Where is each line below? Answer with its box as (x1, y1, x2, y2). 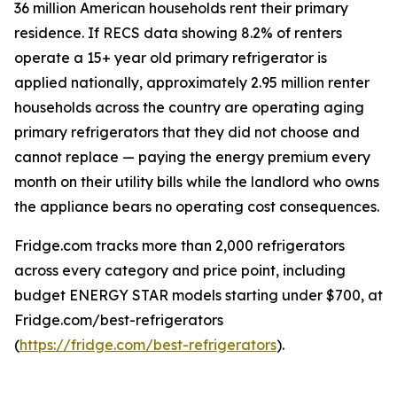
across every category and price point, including (14, 261, 346, 280)
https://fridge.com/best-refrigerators (19, 336, 276, 354)
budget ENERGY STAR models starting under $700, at (14, 286, 383, 305)
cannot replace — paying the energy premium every (14, 148, 370, 167)
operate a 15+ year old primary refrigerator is (14, 49, 327, 67)
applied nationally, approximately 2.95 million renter (14, 74, 370, 92)
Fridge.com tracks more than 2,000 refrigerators (14, 237, 345, 255)
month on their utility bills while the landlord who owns (14, 173, 379, 191)
